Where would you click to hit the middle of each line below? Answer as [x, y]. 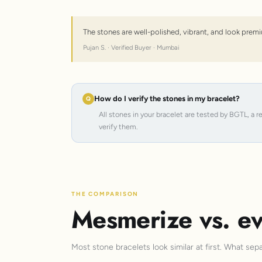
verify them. [118, 126]
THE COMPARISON [105, 194]
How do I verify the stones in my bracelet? [167, 98]
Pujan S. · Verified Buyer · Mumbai [131, 47]
